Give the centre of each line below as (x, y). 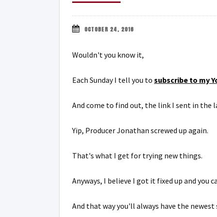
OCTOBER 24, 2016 (109, 29)
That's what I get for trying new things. (137, 155)
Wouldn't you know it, (108, 55)
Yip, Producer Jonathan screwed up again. (140, 130)
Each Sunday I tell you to (113, 80)
